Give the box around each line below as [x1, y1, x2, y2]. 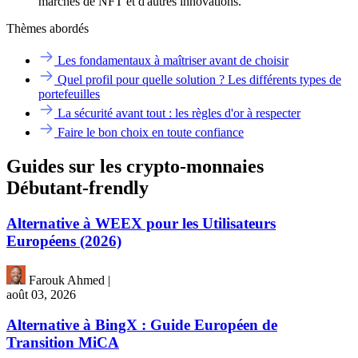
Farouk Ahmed [26, 272, 108, 287]
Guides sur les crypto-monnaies [6, 155, 264, 177]
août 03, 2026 [6, 287, 76, 301]
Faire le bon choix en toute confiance [54, 125, 244, 140]
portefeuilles [38, 87, 100, 101]
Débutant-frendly [6, 177, 149, 198]
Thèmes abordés [6, 22, 89, 36]
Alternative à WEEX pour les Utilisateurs [6, 214, 276, 232]
